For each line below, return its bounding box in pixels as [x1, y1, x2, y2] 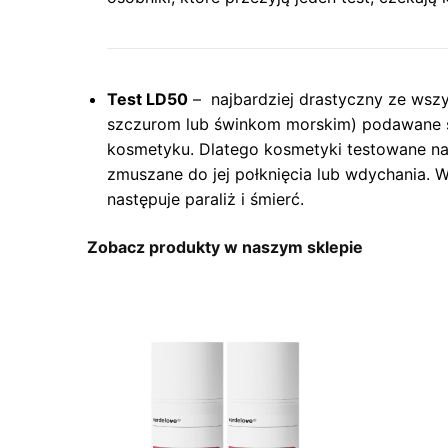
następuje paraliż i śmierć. [107, 189, 304, 210]
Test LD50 [107, 89, 188, 110]
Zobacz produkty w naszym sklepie [87, 237, 363, 258]
